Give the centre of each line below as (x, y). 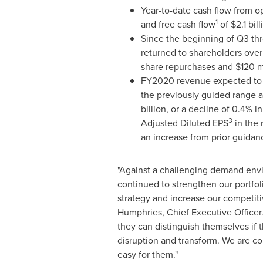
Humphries (139, 212)
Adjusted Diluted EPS (184, 123)
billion (153, 109)
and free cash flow (178, 24)
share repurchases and (188, 66)
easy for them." (147, 254)
